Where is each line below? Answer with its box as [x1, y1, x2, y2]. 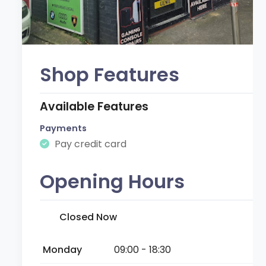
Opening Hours [40, 167, 185, 195]
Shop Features [40, 61, 180, 88]
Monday [43, 242, 83, 256]
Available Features [40, 98, 149, 115]
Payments [40, 122, 87, 134]
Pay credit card [52, 137, 127, 151]
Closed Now [59, 210, 118, 224]
